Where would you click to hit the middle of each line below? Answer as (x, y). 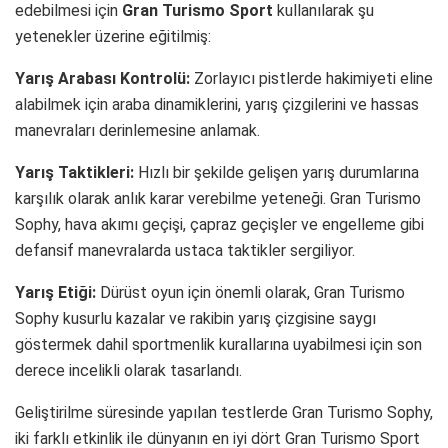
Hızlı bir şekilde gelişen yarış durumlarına (276, 172)
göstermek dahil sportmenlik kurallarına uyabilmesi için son (218, 344)
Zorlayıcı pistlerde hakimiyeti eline (311, 78)
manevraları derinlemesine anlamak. (137, 130)
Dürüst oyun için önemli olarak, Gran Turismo (250, 292)
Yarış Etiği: (55, 292)
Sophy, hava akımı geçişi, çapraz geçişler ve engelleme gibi (219, 224)
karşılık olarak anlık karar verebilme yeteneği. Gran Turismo (218, 198)
